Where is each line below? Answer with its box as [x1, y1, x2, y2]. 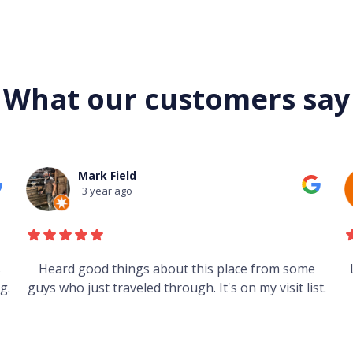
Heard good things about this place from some [39, 260, 316, 278]
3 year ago [82, 184, 133, 199]
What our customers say [3, 80, 350, 119]
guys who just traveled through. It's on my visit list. [28, 279, 327, 297]
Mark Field [78, 168, 137, 184]
